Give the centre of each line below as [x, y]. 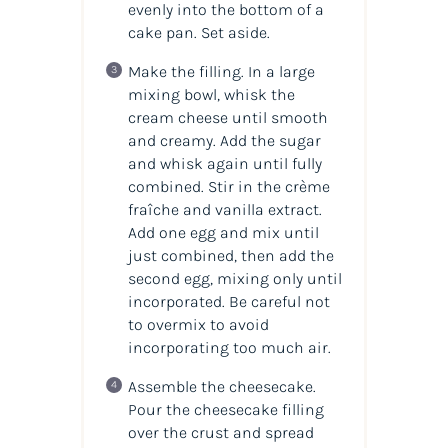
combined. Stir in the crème [228, 186]
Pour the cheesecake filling [225, 409]
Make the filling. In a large [221, 71]
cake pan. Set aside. [198, 32]
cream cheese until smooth [227, 117]
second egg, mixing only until [234, 278]
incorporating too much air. [229, 347]
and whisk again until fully [224, 163]
